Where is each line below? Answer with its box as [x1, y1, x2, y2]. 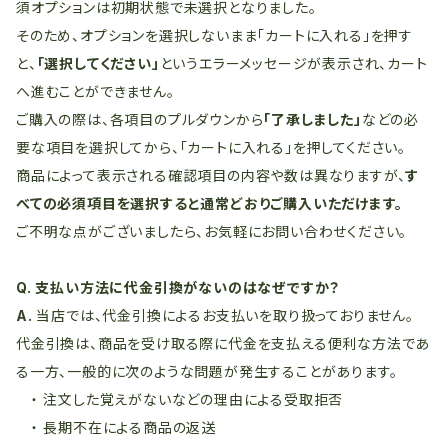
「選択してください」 [36, 55, 160, 72]
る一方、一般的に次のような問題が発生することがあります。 [16, 363, 398, 380]
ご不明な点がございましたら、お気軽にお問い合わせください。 [16, 223, 408, 240]
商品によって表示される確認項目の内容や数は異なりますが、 [16, 167, 406, 184]
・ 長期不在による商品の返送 [16, 419, 217, 436]
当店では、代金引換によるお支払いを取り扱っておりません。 [36, 307, 414, 324]
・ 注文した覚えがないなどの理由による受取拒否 [16, 391, 344, 408]
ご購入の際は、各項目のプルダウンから [16, 111, 264, 128]
